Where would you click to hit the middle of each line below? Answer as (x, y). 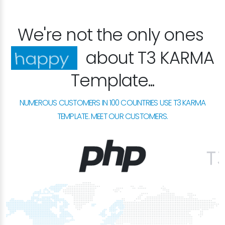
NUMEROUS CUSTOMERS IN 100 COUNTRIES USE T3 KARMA (113, 102)
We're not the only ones (110, 35)
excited (44, 58)
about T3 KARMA (150, 58)
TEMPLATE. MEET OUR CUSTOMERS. (113, 116)
